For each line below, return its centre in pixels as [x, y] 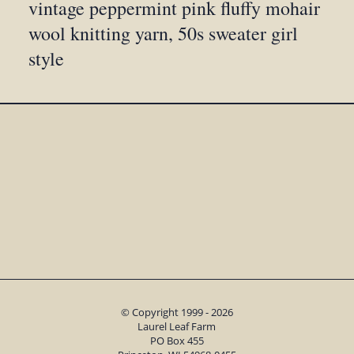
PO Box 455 [177, 341]
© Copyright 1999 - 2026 [177, 313]
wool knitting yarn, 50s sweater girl [164, 34]
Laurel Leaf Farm [177, 327]
